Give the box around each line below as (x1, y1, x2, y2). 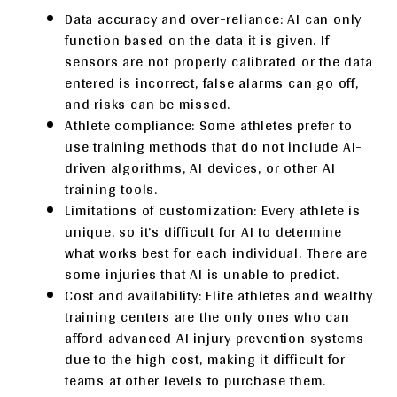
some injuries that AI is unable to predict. (65, 261, 339, 287)
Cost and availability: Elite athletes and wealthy (65, 282, 374, 308)
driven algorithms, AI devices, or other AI (65, 154, 336, 181)
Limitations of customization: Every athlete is (65, 197, 361, 223)
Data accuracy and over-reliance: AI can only (65, 5, 362, 32)
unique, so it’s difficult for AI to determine (65, 218, 342, 245)
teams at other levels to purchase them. (65, 367, 327, 393)
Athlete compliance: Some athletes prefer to (65, 112, 353, 138)
